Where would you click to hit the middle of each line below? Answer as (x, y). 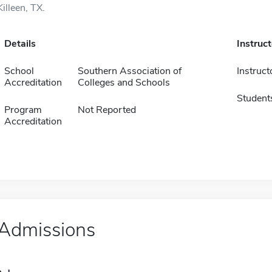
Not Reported (107, 110)
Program (23, 110)
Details (20, 44)
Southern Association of (129, 71)
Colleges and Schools (124, 83)
